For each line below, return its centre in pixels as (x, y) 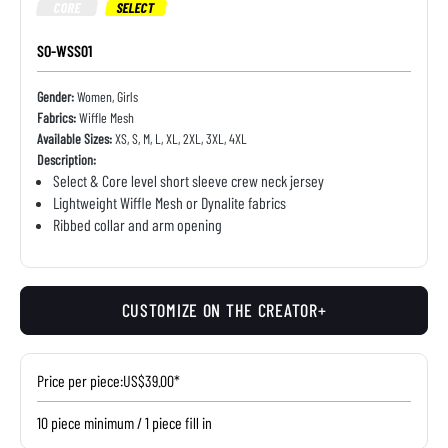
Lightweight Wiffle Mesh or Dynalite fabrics (169, 203)
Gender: (55, 97)
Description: (66, 160)
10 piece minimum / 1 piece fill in (124, 423)
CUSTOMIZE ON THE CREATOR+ (224, 310)
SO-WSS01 (64, 51)
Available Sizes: (74, 139)
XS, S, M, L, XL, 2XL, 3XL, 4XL (179, 139)
